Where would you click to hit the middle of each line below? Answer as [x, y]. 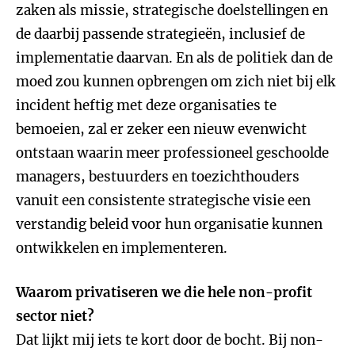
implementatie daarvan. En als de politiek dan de [174, 58]
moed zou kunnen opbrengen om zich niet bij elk [176, 82]
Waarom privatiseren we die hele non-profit [164, 292]
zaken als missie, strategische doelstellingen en [172, 10]
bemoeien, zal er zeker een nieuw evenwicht [161, 129]
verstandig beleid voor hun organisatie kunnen [169, 224]
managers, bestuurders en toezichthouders [158, 177]
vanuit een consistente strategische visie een [163, 200]
